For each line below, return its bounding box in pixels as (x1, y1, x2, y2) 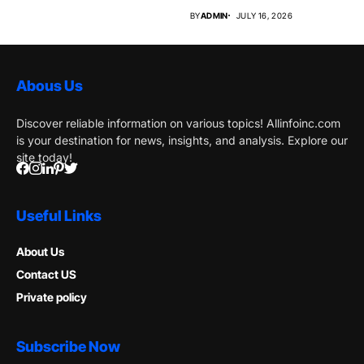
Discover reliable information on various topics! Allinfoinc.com (16, 116, 340, 131)
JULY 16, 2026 (236, 11, 293, 21)
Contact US (16, 267, 76, 282)
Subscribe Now (16, 338, 120, 356)
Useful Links (16, 207, 102, 225)
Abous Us (16, 77, 83, 95)
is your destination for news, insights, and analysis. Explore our (16, 133, 348, 148)
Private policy (16, 290, 87, 305)
